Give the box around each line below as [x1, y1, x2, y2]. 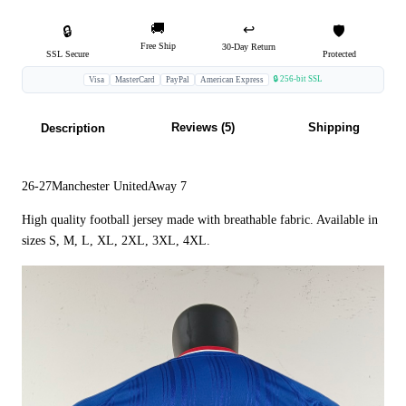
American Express [200, 75, 264, 85]
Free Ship [140, 41, 176, 52]
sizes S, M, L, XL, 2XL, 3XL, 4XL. [22, 234, 210, 248]
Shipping [307, 121, 360, 135]
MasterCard [115, 75, 155, 85]
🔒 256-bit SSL [273, 74, 323, 84]
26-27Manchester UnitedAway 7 [22, 179, 187, 194]
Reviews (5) [171, 121, 235, 135]
